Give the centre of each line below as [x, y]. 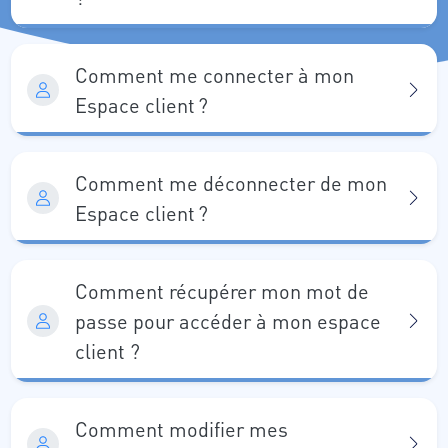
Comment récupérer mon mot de [222, 291]
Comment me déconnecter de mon [231, 183]
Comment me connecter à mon [214, 75]
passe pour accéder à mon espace [228, 321]
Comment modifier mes [181, 429]
